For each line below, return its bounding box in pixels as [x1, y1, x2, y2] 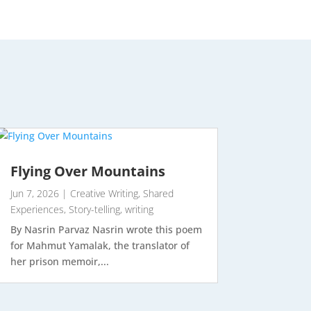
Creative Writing [69, 187, 138, 201]
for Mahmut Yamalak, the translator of [10, 239, 190, 253]
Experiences [10, 203, 64, 217]
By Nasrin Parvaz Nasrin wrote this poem [10, 223, 202, 237]
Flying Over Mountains [10, 162, 165, 181]
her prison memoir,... [10, 255, 109, 269]
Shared [142, 187, 174, 201]
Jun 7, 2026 [10, 187, 59, 201]
